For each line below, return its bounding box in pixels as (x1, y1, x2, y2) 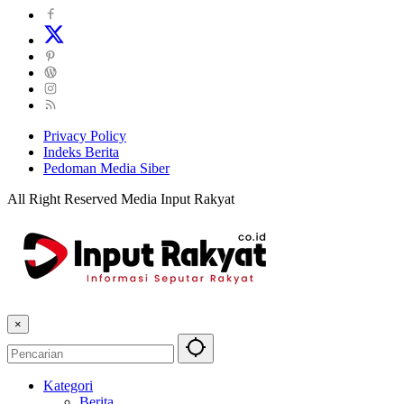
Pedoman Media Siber (43, 161, 170, 177)
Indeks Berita (43, 144, 119, 161)
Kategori (43, 378, 93, 394)
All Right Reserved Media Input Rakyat (7, 191, 234, 207)
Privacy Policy (43, 128, 126, 144)
